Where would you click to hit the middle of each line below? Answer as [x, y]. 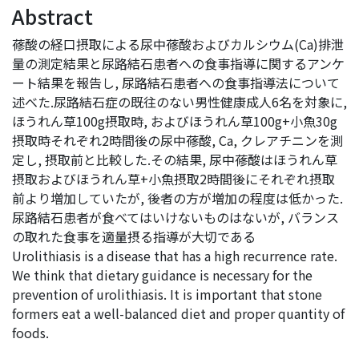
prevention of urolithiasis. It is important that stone [167, 294]
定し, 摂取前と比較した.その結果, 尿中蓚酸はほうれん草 [175, 160]
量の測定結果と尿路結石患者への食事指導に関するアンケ [178, 64]
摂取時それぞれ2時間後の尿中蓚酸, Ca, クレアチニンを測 [177, 141]
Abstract [52, 16]
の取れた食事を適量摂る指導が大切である [134, 237]
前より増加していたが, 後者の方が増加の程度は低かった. [177, 198]
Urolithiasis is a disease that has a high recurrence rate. [175, 256]
